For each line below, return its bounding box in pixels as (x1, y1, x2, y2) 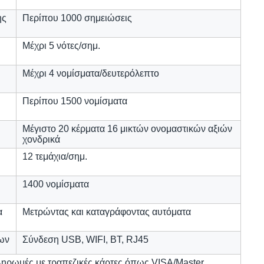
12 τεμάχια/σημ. (22, 151, 87, 161)
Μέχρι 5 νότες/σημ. (22, 41, 100, 51)
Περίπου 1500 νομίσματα (22, 96, 127, 106)
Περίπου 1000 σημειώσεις (22, 13, 132, 23)
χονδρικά (22, 134, 60, 144)
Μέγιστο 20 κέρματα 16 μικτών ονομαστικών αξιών (22, 124, 232, 134)
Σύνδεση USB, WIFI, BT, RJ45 (22, 235, 148, 245)
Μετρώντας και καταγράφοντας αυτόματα (22, 207, 191, 217)
